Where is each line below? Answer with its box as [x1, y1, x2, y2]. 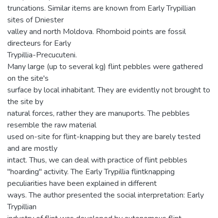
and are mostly [7, 143, 57, 154]
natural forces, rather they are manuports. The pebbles [7, 108, 190, 119]
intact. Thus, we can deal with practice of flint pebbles [7, 154, 187, 165]
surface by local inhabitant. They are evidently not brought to [7, 84, 210, 95]
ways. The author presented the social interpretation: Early [7, 189, 204, 200]
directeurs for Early [7, 37, 71, 49]
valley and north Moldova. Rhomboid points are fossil [7, 26, 186, 37]
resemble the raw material [7, 119, 96, 130]
